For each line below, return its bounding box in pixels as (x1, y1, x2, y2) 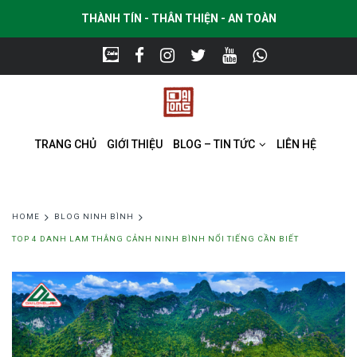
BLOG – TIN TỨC (173, 137, 258, 151)
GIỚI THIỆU (107, 137, 163, 151)
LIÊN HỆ (277, 137, 317, 151)
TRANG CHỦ (35, 137, 97, 151)
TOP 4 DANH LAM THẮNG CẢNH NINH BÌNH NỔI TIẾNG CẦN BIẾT (12, 234, 299, 244)
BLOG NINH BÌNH (54, 212, 134, 222)
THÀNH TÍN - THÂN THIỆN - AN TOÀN (80, 12, 277, 25)
